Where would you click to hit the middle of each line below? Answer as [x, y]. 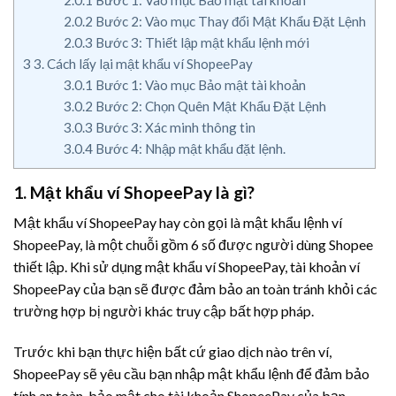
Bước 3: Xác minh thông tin [174, 127]
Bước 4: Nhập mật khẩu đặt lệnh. [189, 148]
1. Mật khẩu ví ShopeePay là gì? [134, 192]
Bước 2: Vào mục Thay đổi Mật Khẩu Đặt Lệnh [229, 21]
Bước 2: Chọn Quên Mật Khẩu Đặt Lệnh [209, 106]
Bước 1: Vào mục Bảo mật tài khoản [199, 84]
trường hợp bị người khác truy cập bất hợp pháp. [164, 311]
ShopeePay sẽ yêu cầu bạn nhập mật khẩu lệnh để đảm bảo [191, 374]
